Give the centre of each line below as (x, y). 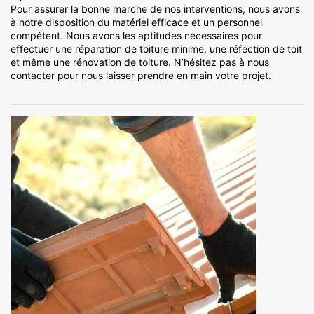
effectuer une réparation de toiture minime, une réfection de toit (156, 49)
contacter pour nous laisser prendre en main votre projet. (141, 76)
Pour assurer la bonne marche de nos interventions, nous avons (155, 9)
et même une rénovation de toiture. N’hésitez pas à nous (140, 62)
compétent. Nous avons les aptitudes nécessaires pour (136, 36)
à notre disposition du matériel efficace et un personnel (136, 22)
